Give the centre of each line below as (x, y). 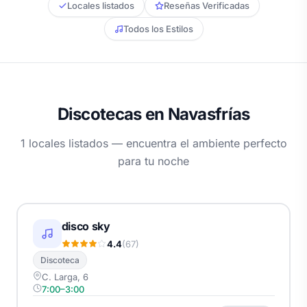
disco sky (86, 226)
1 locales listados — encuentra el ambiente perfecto (153, 143)
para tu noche (153, 161)
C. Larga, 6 (65, 277)
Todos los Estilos (158, 29)
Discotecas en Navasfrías (153, 114)
